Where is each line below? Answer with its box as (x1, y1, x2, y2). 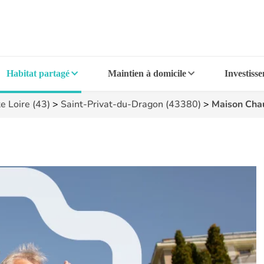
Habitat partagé (6, 68, 70, 78)
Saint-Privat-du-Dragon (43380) (61, 98, 201, 111)
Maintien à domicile (107, 68, 186, 78)
